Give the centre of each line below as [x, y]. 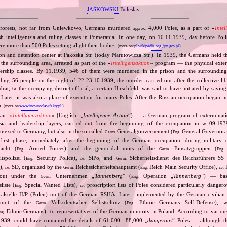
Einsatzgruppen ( [193, 148]
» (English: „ [67, 115]
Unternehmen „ [73, 176]
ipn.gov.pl [171, 46]
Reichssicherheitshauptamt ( [107, 166]
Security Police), [57, 157]
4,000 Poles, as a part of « [180, 28]
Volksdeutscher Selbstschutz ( [87, 202]
